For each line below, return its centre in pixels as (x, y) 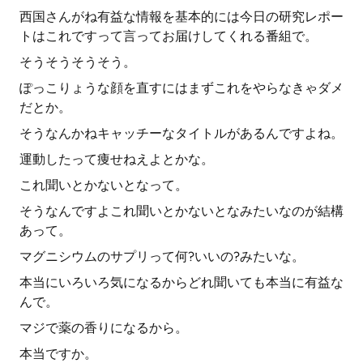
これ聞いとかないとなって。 (104, 185)
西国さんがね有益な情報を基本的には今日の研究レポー (181, 17)
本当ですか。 (58, 354)
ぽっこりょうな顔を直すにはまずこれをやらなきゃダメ (181, 88)
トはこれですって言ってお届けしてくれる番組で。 (169, 36)
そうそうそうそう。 (78, 62)
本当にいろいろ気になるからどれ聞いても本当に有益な (181, 282)
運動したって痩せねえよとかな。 (117, 159)
